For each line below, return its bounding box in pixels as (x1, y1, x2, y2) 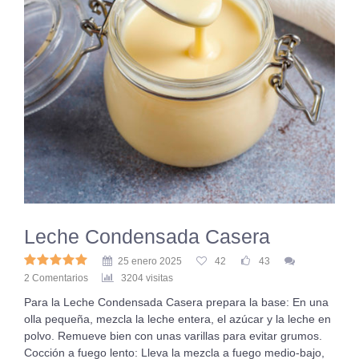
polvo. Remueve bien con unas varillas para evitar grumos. (24, 329, 322, 342)
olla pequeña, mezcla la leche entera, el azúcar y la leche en (24, 313, 331, 325)
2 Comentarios (24, 272, 88, 284)
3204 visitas (121, 272, 173, 284)
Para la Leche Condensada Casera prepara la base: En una (24, 296, 329, 309)
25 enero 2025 (118, 256, 182, 267)
